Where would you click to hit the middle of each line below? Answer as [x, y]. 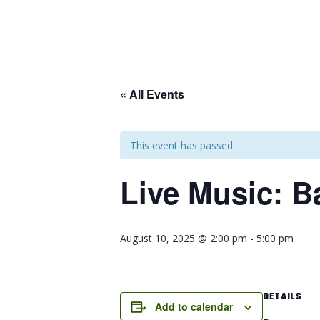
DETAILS [282, 297]
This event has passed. [182, 145]
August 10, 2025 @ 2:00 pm [184, 238]
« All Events [152, 94]
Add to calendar [194, 306]
